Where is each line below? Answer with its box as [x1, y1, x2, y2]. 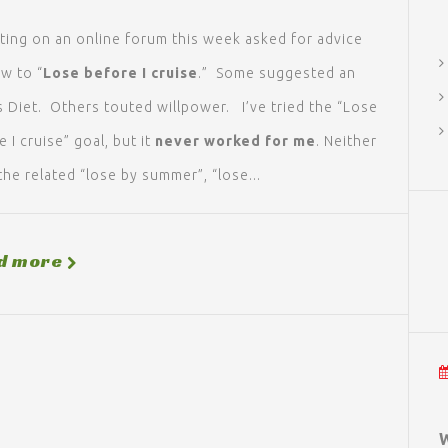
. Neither [316, 133, 377, 149]
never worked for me [155, 133, 316, 149]
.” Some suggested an [198, 65, 356, 81]
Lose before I [43, 65, 151, 81]
